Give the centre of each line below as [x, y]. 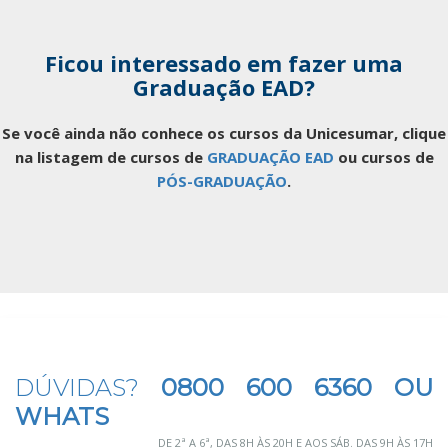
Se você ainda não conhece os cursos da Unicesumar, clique [224, 132]
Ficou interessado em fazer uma [224, 62]
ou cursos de [383, 156]
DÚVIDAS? [88, 387]
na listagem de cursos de [110, 156]
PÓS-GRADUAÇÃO [222, 180]
